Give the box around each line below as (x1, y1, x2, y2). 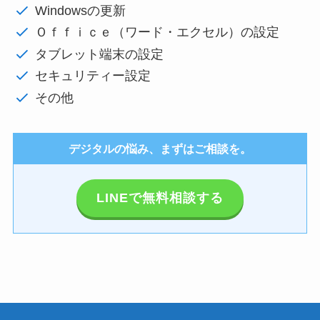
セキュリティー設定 (35, 69, 151, 84)
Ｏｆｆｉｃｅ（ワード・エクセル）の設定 (35, 25, 280, 40)
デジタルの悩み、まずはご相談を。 (69, 142, 251, 155)
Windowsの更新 (35, 3, 126, 18)
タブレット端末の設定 (35, 46, 164, 61)
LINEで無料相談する (96, 191, 224, 206)
